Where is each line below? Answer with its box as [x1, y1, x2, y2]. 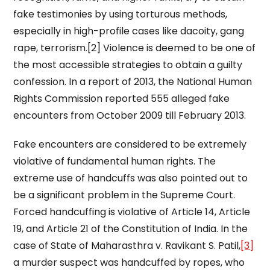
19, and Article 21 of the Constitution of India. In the [13, 222, 248, 236]
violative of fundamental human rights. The [13, 154, 216, 168]
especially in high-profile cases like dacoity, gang [13, 24, 245, 38]
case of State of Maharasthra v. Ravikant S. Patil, [13, 239, 241, 253]
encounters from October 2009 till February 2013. [13, 108, 246, 122]
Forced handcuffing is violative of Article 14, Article [13, 205, 251, 219]
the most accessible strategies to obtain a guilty [13, 58, 243, 72]
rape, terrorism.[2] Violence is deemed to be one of [13, 41, 256, 55]
